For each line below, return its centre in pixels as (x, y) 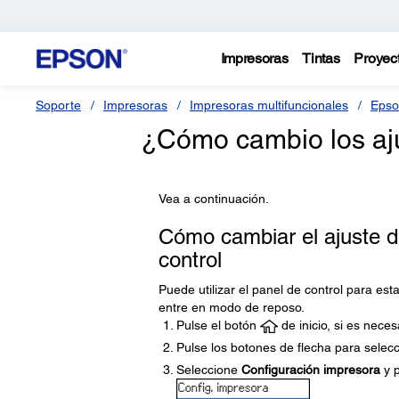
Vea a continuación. (213, 199)
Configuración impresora (310, 370)
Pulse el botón (218, 325)
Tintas (321, 58)
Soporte (58, 105)
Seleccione (208, 370)
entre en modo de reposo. (231, 307)
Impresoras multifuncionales (269, 105)
